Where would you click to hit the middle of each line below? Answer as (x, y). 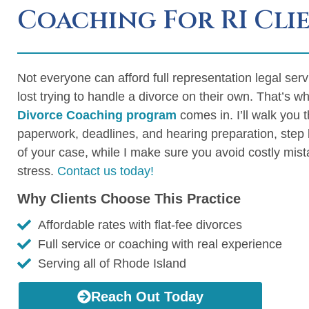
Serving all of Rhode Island (112, 263)
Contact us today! (106, 171)
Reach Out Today (147, 296)
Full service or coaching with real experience (160, 244)
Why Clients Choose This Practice (129, 198)
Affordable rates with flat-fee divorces (140, 225)
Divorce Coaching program (97, 115)
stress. (37, 171)
